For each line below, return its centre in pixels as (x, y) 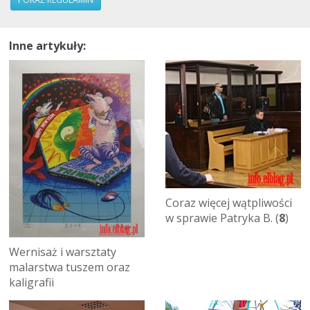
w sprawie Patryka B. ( (222, 218)
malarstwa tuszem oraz (70, 267)
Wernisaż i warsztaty (63, 252)
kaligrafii (31, 282)
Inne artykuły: (47, 46)
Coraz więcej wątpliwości (229, 202)
